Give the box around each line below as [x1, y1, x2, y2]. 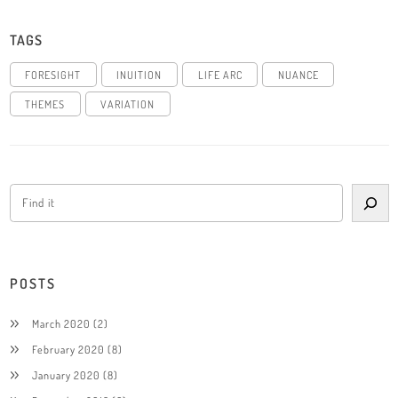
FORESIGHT [25, 67, 81, 82]
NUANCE [277, 67, 319, 82]
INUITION [116, 67, 163, 82]
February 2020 [31, 341, 105, 356]
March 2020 [31, 315, 91, 330]
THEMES [25, 96, 65, 111]
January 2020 [31, 367, 100, 382]
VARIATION [100, 96, 155, 111]
